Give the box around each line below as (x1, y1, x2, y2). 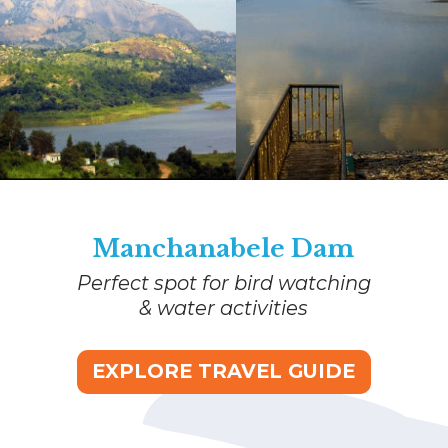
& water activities (139, 295, 309, 320)
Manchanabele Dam (93, 234, 355, 264)
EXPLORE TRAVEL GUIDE (92, 358, 356, 383)
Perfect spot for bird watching (76, 270, 371, 295)
